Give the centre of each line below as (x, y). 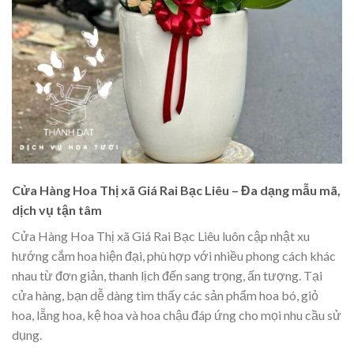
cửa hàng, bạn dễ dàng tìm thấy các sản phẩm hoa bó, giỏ (165, 296)
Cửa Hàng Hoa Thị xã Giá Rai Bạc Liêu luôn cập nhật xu (161, 236)
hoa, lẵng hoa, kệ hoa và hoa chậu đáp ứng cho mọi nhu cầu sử (177, 315)
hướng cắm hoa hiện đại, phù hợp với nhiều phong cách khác (174, 256)
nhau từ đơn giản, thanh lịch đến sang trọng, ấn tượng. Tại (167, 276)
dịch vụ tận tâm (57, 210)
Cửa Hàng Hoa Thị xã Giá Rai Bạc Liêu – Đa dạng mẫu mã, (176, 190)
